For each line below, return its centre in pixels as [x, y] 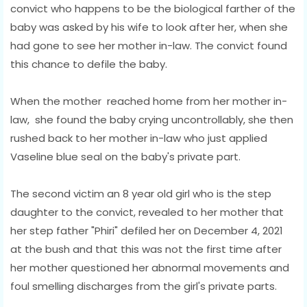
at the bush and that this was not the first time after [146, 249]
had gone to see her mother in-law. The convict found [149, 45]
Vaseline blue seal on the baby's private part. [125, 156]
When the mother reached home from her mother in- [149, 101]
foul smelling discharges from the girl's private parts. [144, 286]
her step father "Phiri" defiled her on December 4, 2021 [147, 230]
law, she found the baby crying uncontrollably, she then [152, 119]
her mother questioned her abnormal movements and [150, 267]
